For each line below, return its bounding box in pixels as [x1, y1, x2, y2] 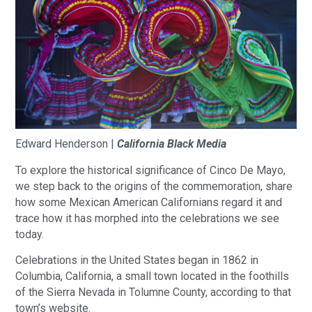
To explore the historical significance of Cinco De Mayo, [15, 163, 286, 177]
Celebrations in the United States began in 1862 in [15, 253, 259, 267]
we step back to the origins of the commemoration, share [15, 179, 293, 193]
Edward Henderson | [15, 137, 115, 151]
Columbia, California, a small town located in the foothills [15, 269, 290, 283]
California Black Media [114, 137, 227, 151]
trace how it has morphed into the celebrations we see [15, 211, 280, 225]
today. [15, 227, 45, 241]
